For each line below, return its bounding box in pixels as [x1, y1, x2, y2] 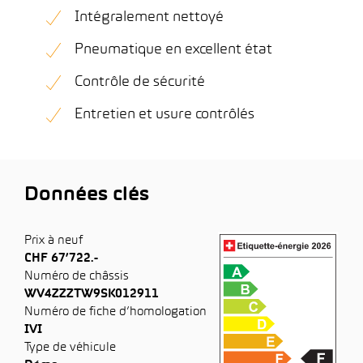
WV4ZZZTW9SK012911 [24, 288, 159, 300]
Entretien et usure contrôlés [75, 108, 254, 122]
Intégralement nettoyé [75, 11, 224, 24]
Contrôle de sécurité [75, 75, 205, 89]
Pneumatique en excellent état [75, 43, 272, 57]
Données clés [24, 186, 149, 204]
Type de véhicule [24, 342, 116, 353]
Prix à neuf [24, 235, 83, 246]
